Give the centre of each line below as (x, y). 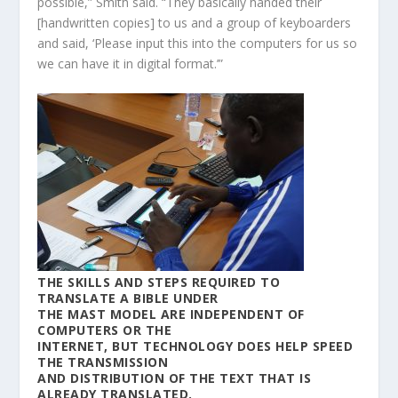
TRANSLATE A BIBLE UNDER (128, 298)
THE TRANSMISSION (103, 362)
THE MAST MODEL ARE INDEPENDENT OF (171, 314)
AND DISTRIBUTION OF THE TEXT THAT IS (175, 378)
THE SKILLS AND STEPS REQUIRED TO (159, 283)
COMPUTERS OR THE (105, 330)
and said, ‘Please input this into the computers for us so (198, 43)
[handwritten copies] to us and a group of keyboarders (195, 22)
